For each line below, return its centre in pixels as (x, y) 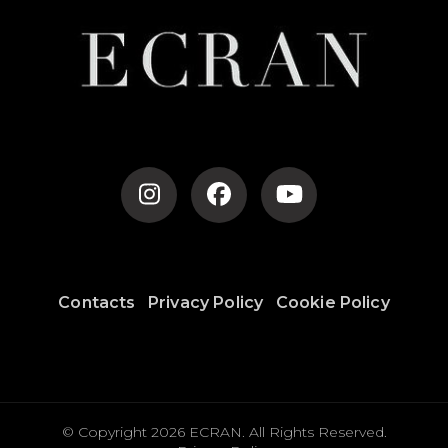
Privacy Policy (205, 303)
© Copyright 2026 (125, 432)
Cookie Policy (332, 303)
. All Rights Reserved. (314, 432)
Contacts (97, 303)
